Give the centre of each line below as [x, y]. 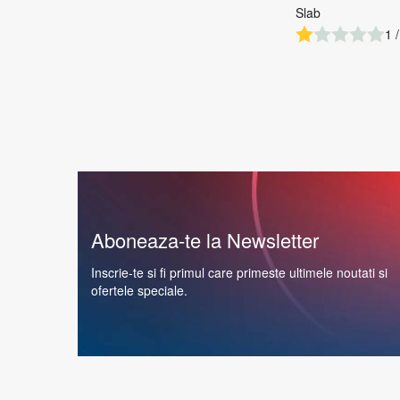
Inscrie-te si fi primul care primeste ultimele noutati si [239, 273]
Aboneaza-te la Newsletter [205, 240]
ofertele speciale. [139, 291]
